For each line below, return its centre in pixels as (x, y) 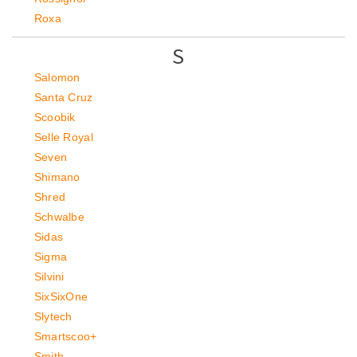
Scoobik (55, 117)
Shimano (57, 177)
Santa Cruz (63, 97)
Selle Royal (64, 137)
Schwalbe (59, 217)
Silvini (49, 277)
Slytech (53, 316)
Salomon (57, 77)
